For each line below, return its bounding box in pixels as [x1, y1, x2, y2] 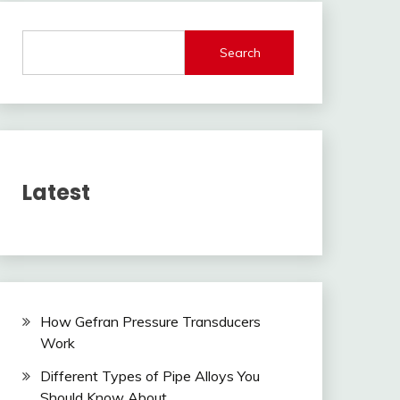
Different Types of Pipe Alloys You [39, 366, 260, 385]
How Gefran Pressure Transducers [39, 312, 261, 330]
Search [220, 44, 262, 61]
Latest [21, 177, 90, 207]
